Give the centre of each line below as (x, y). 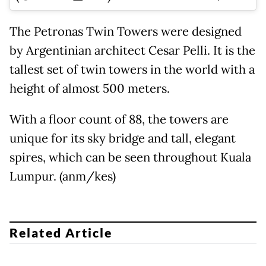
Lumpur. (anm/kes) (63, 176)
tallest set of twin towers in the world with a (132, 69)
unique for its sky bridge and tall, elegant (123, 138)
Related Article (61, 233)
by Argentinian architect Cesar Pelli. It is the (132, 50)
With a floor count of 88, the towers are (119, 119)
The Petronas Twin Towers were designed (126, 31)
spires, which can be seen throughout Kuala (130, 157)
